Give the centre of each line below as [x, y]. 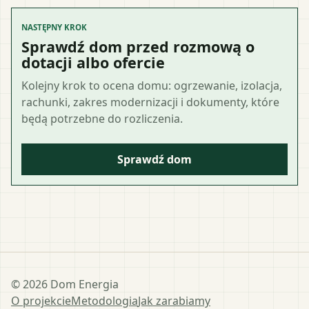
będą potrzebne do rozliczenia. [102, 118]
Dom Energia [83, 284]
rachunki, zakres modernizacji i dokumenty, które [150, 102]
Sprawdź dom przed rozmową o [138, 46]
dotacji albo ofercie [93, 62]
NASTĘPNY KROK [54, 27]
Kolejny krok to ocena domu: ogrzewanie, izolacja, [152, 85]
